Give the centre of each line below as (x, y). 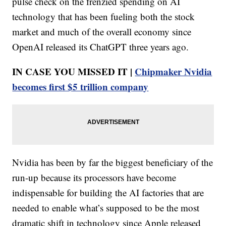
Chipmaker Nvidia (174, 71)
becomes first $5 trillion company (80, 86)
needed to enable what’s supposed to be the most (106, 207)
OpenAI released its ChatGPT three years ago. (101, 46)
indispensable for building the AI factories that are (108, 192)
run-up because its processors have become (94, 177)
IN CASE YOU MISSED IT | (74, 71)
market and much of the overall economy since (102, 31)
